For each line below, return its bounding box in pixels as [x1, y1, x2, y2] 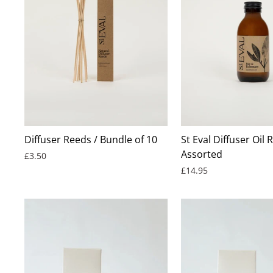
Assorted [181, 147, 223, 161]
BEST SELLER [187, 121, 253, 132]
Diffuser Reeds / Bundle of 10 [24, 132, 157, 146]
